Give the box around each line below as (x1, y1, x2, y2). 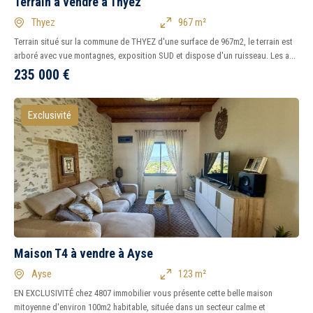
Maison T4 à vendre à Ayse (14, 246, 153, 261)
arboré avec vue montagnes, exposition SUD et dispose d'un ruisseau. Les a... (14, 50, 296, 61)
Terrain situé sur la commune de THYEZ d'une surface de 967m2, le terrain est (14, 36, 293, 47)
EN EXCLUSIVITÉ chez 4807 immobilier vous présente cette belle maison (14, 288, 272, 298)
